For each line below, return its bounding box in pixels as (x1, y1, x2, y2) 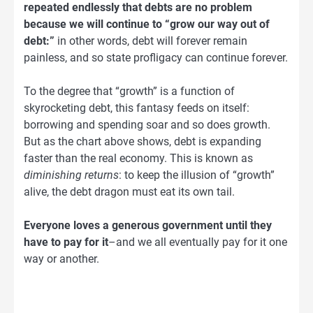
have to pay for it (24, 235, 108, 249)
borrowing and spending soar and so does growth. (24, 117, 270, 131)
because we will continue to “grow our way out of (24, 17, 270, 31)
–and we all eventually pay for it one (108, 235, 287, 249)
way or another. (24, 252, 99, 265)
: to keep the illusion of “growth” (119, 168, 275, 182)
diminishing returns (24, 168, 119, 182)
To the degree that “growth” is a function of (24, 84, 235, 98)
